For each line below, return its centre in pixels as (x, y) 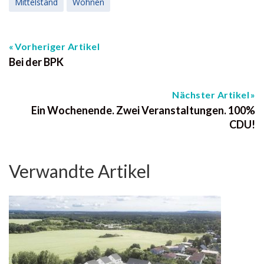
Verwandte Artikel (80, 171)
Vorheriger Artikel (57, 46)
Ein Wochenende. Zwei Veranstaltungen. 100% (143, 110)
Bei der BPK (36, 62)
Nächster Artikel (211, 94)
